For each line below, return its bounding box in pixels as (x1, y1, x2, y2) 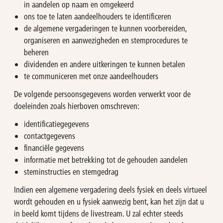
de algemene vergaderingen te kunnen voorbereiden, (24, 22, 187, 33)
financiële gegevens (24, 142, 84, 153)
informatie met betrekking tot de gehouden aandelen (24, 154, 188, 165)
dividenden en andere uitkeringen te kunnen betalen (24, 58, 185, 69)
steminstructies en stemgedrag (24, 166, 118, 177)
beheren (24, 46, 49, 57)
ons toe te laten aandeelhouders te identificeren (24, 10, 171, 21)
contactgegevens (24, 130, 75, 141)
